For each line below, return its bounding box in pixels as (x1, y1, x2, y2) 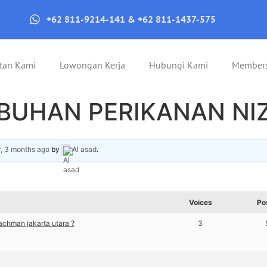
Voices (188, 198, 212, 207)
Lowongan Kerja (60, 59, 126, 71)
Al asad (72, 145, 97, 154)
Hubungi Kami (149, 59, 209, 71)
